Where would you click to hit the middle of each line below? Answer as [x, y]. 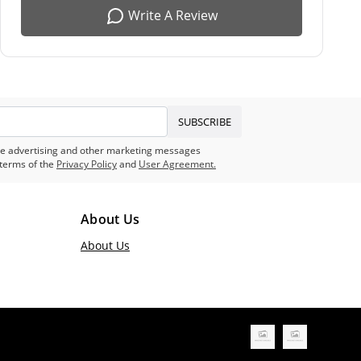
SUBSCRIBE [205, 121]
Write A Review [173, 15]
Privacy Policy [87, 164]
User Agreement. [177, 164]
